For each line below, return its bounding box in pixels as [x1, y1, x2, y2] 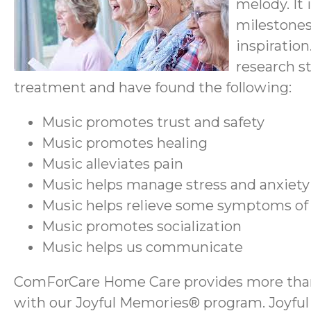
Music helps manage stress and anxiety [42, 176, 310, 193]
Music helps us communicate [42, 238, 243, 255]
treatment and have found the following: [14, 78, 292, 96]
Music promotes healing [42, 134, 208, 151]
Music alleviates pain [42, 155, 183, 172]
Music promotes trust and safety [42, 113, 264, 131]
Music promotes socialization [42, 217, 242, 235]
